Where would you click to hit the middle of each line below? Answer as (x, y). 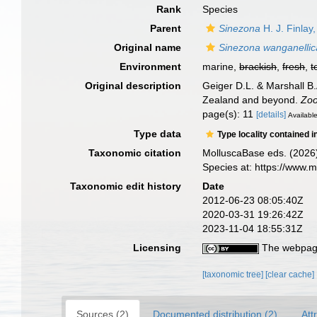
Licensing (157, 247)
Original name (148, 47)
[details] (271, 115)
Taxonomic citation (135, 152)
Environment (151, 67)
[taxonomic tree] (234, 274)
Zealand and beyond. (252, 100)
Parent (166, 28)
